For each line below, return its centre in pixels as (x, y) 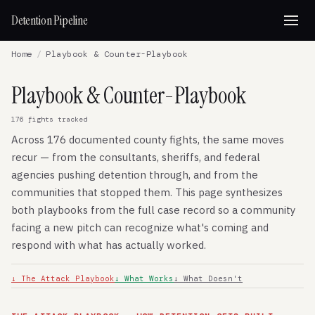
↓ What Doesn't (208, 278)
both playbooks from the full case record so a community (153, 210)
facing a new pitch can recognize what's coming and (140, 227)
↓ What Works (144, 278)
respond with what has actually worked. (109, 245)
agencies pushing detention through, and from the (135, 175)
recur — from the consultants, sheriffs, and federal (136, 157)
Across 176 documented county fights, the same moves (148, 140)
